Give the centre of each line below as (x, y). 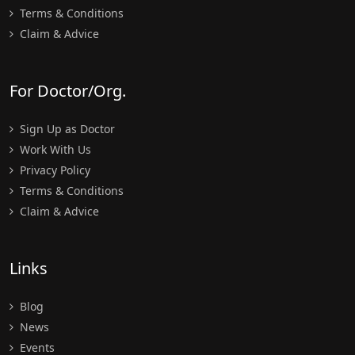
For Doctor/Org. (68, 90)
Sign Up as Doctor (66, 128)
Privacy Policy (53, 170)
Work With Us (54, 149)
